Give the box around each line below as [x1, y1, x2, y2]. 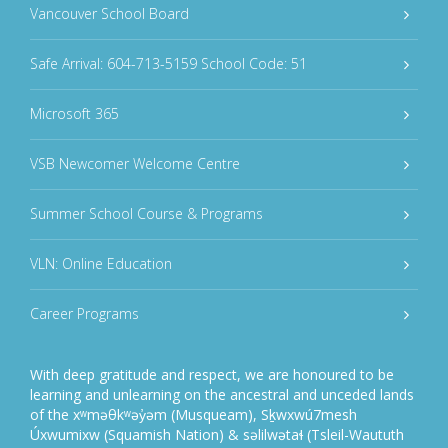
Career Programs [30, 304, 139, 324]
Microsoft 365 [30, 104, 119, 124]
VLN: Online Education [30, 254, 172, 274]
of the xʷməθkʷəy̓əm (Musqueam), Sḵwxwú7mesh [30, 405, 357, 425]
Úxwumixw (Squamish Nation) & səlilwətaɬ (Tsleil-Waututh [30, 425, 404, 445]
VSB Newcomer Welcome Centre [30, 154, 240, 174]
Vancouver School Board [30, 4, 189, 24]
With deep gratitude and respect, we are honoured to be [30, 365, 394, 385]
